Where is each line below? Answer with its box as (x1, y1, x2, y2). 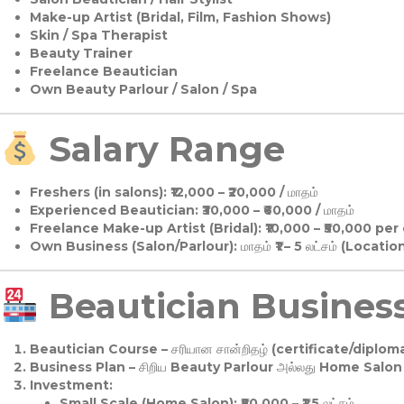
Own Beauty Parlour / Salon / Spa (29, 81, 257, 97)
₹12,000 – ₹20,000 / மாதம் (166, 184, 318, 200)
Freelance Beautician (29, 63, 178, 79)
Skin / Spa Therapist (29, 27, 168, 43)
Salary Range (39, 128, 286, 170)
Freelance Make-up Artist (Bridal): (29, 220, 262, 236)
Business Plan (29, 359, 129, 375)
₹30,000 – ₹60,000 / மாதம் (197, 202, 354, 218)
